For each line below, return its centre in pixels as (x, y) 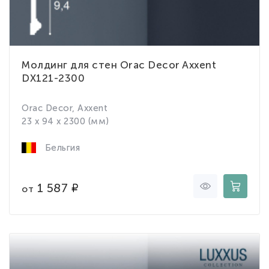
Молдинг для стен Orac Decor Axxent (119, 65)
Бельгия (61, 148)
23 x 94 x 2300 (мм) (65, 121)
